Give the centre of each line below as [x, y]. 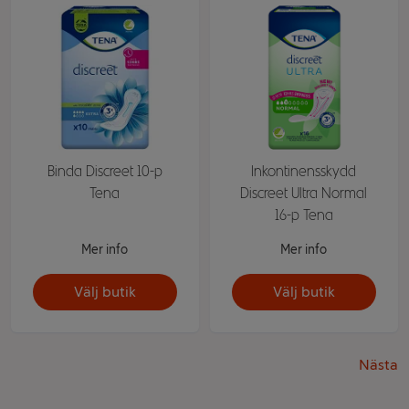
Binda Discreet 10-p [105, 172]
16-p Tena [304, 215]
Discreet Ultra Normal [304, 194]
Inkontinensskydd [304, 172]
